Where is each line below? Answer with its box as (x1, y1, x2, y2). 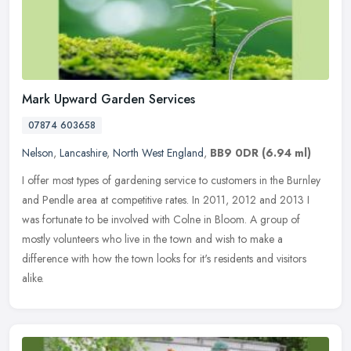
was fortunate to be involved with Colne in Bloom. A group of (22, 211, 300, 227)
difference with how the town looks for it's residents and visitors (22, 250, 306, 266)
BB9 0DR (210, 144, 259, 161)
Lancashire (60, 144, 107, 161)
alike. (22, 270, 44, 286)
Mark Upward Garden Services (22, 89, 195, 108)
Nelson (22, 144, 53, 161)
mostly (22, 230, 50, 247)
